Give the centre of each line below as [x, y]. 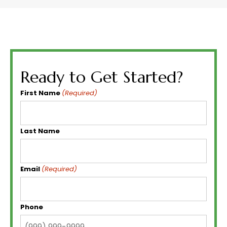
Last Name [40, 131]
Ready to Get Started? [102, 77]
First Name [40, 93]
